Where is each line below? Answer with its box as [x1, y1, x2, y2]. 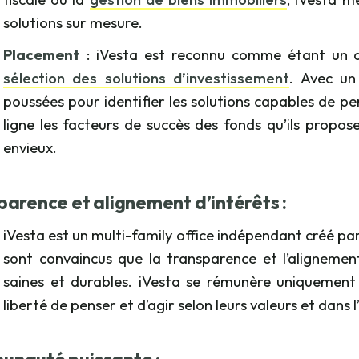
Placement [3, 45, 87, 65]
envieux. [3, 138, 57, 158]
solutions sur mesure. [3, 13, 143, 33]
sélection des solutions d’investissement [3, 68, 290, 88]
